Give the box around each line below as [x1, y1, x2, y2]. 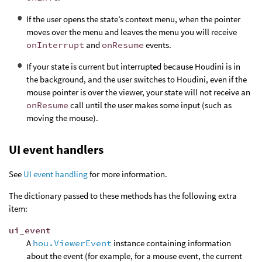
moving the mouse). [26, 112, 98, 124]
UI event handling [23, 168, 88, 180]
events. [144, 39, 171, 51]
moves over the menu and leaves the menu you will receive [26, 26, 237, 38]
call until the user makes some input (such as [68, 99, 232, 111]
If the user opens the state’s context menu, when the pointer [26, 13, 240, 25]
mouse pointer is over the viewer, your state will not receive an [26, 87, 250, 98]
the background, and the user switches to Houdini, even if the [26, 74, 247, 85]
